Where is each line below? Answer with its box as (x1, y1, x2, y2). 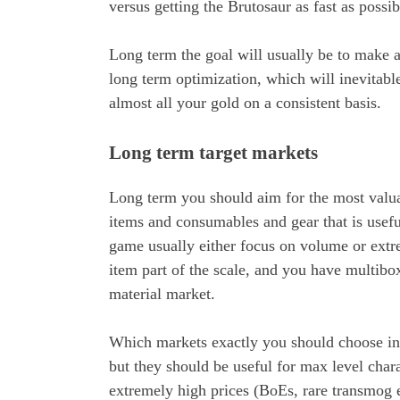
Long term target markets (109, 142, 318, 164)
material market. (109, 285, 220, 304)
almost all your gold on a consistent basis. (109, 94, 386, 112)
